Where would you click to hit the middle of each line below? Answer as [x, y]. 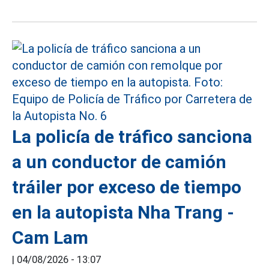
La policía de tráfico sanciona [132, 137]
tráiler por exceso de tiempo [127, 187]
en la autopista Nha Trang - [123, 212]
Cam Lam [50, 237]
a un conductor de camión [119, 162]
